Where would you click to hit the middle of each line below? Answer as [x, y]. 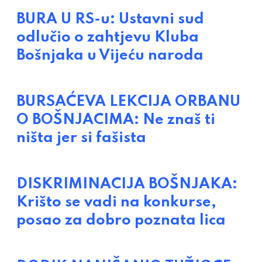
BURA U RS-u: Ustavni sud [110, 20]
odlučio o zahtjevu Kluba [108, 38]
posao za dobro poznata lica [121, 221]
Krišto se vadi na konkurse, [116, 203]
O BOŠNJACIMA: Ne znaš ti [116, 120]
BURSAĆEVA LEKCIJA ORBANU [128, 102]
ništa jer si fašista [81, 138]
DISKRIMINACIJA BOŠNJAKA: [127, 185]
